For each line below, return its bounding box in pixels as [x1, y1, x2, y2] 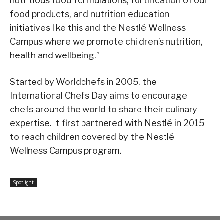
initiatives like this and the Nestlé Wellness [10, 23, 186, 33]
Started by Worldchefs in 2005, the [10, 77, 157, 87]
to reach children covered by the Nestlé [10, 132, 174, 142]
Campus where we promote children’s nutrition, [10, 36, 203, 47]
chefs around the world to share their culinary [10, 104, 197, 115]
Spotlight [13, 179, 34, 186]
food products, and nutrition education [10, 9, 169, 20]
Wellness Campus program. [10, 145, 122, 156]
